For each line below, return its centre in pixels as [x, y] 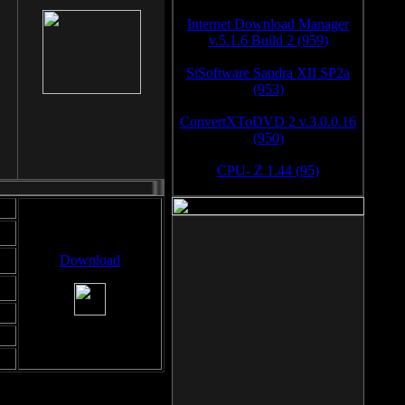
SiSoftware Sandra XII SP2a [268, 73]
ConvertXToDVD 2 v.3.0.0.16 [268, 122]
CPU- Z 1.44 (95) [268, 170]
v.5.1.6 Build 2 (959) [268, 40]
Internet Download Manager [268, 24]
